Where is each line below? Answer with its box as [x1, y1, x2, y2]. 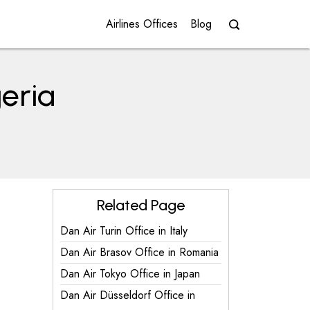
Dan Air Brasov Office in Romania [60, 244, 219, 260]
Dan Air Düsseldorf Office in [60, 287, 195, 303]
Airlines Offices [106, 16, 178, 32]
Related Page [97, 196, 185, 215]
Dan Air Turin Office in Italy [60, 223, 188, 239]
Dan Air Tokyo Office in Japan [60, 266, 200, 282]
